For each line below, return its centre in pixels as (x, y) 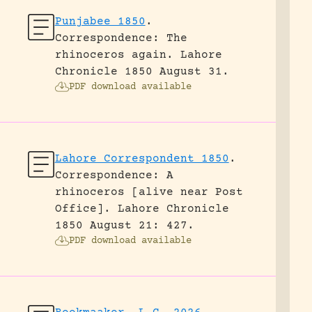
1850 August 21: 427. (124, 226)
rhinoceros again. (114, 55)
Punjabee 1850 (100, 22)
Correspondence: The (121, 38)
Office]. (83, 209)
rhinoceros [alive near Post (149, 192)
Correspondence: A (114, 175)
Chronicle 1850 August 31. (142, 72)
